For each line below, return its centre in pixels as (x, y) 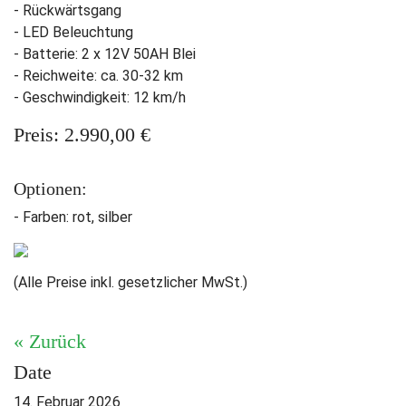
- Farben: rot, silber (73, 217)
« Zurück (50, 342)
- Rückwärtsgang (68, 10)
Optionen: (50, 188)
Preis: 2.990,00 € (82, 135)
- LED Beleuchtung (73, 32)
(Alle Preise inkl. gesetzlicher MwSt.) (130, 282)
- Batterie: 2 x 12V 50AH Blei (105, 54)
